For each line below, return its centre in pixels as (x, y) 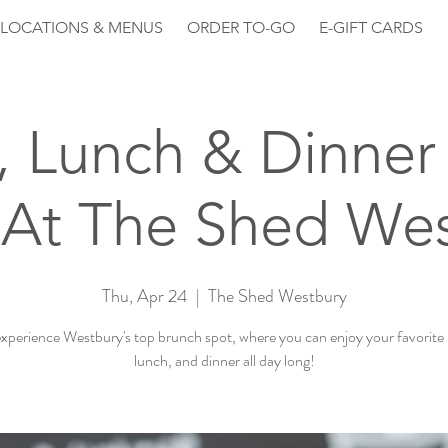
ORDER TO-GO (241, 27)
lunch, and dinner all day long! (224, 360)
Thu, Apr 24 (144, 296)
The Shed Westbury (277, 296)
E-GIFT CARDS (371, 27)
